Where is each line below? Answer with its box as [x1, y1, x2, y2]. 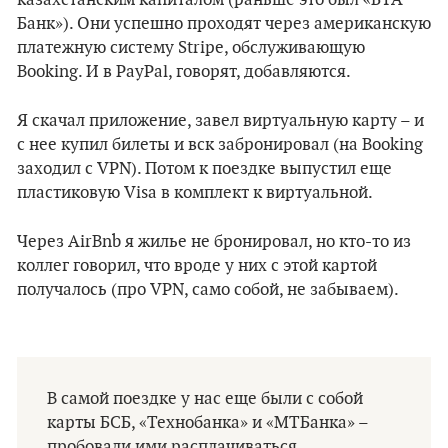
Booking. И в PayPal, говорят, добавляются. [17, 62, 351, 82]
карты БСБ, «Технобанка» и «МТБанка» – [47, 413, 368, 433]
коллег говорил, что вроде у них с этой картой [17, 256, 377, 276]
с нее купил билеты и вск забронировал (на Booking [17, 135, 423, 155]
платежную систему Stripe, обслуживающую [17, 38, 365, 58]
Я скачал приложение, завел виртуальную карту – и [17, 111, 424, 131]
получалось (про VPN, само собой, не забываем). [17, 280, 399, 300]
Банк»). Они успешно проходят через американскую [17, 14, 431, 34]
